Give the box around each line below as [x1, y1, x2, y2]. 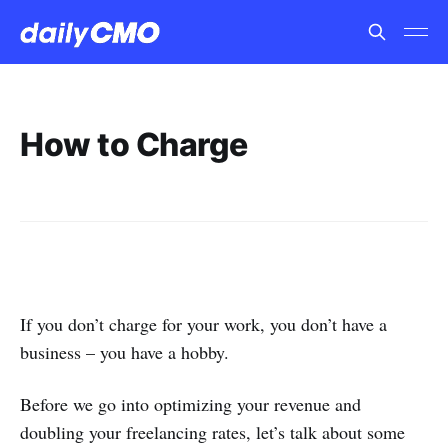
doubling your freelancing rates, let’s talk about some [20, 420, 405, 444]
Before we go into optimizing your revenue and [20, 392, 361, 416]
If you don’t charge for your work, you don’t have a [20, 312, 387, 336]
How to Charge [20, 125, 248, 164]
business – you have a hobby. [20, 340, 229, 364]
